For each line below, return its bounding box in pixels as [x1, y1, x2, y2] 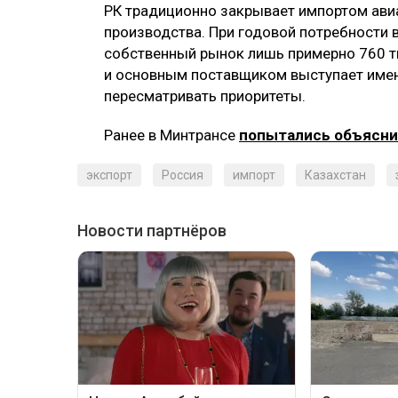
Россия [162, 167, 203, 182]
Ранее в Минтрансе [104, 125, 239, 144]
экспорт [86, 167, 132, 182]
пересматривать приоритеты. [104, 86, 306, 105]
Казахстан [305, 167, 366, 182]
